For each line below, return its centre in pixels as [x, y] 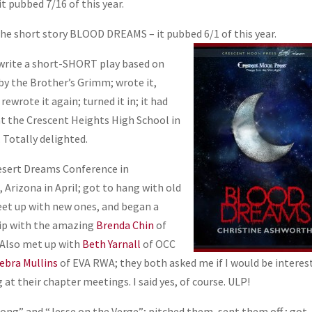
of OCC [158, 244]
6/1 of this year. [241, 34]
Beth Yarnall [112, 244]
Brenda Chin [125, 225]
